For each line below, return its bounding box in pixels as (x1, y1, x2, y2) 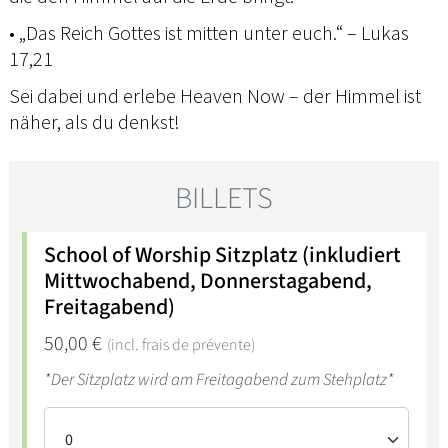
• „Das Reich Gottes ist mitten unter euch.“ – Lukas (9, 19, 409, 45)
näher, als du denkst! (9, 108, 180, 134)
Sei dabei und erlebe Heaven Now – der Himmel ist (9, 82, 421, 108)
